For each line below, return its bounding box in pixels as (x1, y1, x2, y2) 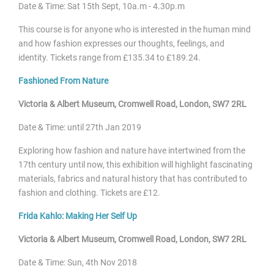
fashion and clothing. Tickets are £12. (18, 187, 160, 198)
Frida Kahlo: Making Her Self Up (18, 210, 137, 221)
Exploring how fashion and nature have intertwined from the (18, 145, 245, 155)
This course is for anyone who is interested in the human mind (18, 24, 251, 34)
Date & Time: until (18, 122, 86, 132)
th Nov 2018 (91, 257, 137, 267)
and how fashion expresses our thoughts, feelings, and (18, 38, 224, 48)
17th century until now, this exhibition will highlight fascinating (18, 159, 253, 169)
